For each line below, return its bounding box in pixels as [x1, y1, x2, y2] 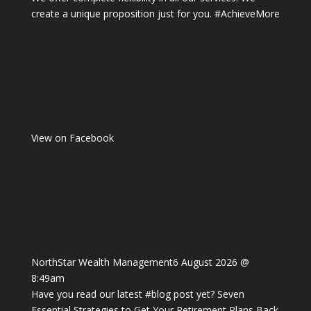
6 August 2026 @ [172, 255, 249, 269]
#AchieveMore [214, 6, 280, 20]
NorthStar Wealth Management [31, 255, 173, 269]
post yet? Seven [170, 287, 244, 301]
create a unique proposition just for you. [31, 6, 215, 20]
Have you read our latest [31, 287, 145, 301]
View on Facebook [31, 131, 114, 144]
